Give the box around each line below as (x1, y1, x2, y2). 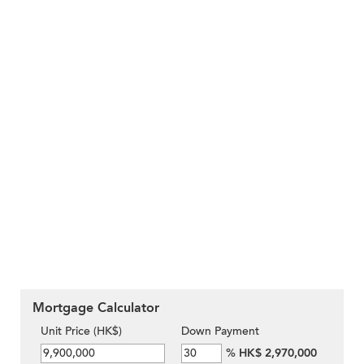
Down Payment (181, 323, 259, 340)
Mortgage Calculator (32, 299, 159, 318)
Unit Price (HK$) (41, 323, 122, 340)
